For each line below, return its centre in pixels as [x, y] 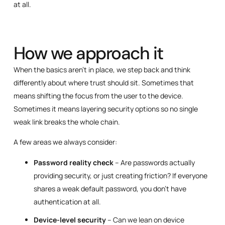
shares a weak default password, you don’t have [110, 188]
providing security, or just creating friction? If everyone [120, 175]
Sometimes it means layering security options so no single [105, 108]
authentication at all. [67, 201]
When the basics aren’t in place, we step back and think [102, 69]
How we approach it [88, 53]
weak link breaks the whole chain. [67, 122]
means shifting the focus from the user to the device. [98, 95]
